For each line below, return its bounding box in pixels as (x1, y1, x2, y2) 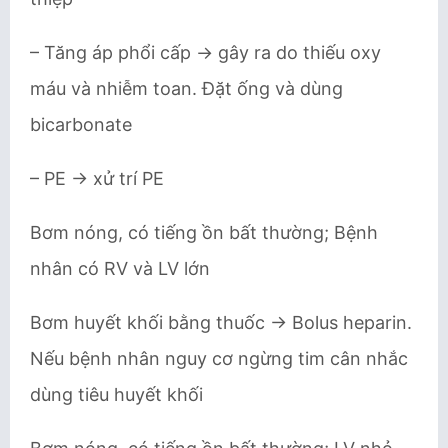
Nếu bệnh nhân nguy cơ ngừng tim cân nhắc (30, 348, 408, 369)
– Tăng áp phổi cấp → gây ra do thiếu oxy (30, 42, 381, 63)
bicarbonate (30, 114, 132, 135)
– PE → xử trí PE (30, 168, 164, 189)
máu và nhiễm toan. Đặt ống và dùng (30, 78, 343, 99)
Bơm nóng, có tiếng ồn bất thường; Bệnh (30, 222, 378, 243)
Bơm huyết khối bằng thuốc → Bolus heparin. (30, 312, 412, 333)
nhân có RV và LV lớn (30, 258, 210, 279)
